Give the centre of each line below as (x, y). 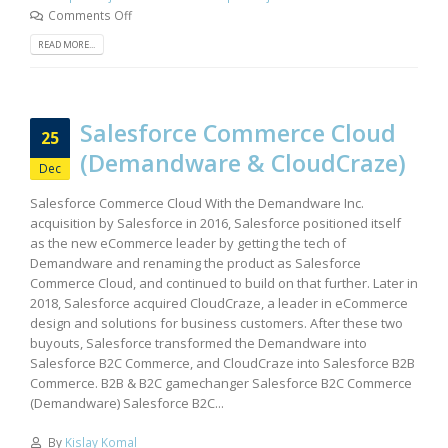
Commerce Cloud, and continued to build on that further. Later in (224, 283)
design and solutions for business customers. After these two (216, 323)
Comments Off (89, 15)
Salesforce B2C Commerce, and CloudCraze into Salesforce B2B (222, 363)
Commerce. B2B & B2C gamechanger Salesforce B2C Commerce (221, 383)
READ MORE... (67, 45)
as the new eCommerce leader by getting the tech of (188, 243)
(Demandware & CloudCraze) (243, 163)
